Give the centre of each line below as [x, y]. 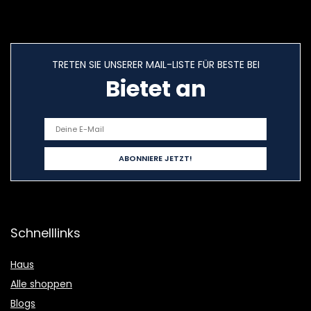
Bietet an [155, 89]
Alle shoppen [41, 284]
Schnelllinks [45, 233]
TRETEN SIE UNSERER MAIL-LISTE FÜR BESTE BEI [155, 65]
